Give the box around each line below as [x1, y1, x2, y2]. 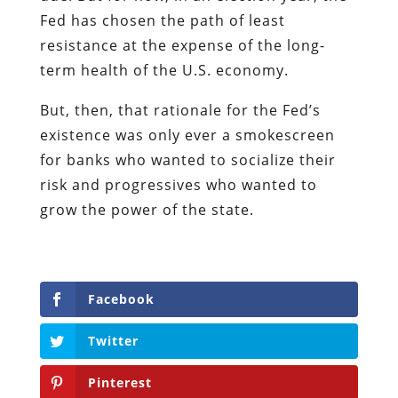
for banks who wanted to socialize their [39, 149, 336, 170]
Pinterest [87, 374, 152, 392]
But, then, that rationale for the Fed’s [39, 99, 321, 120]
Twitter [87, 331, 139, 349]
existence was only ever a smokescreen [39, 124, 335, 145]
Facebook [87, 290, 155, 307]
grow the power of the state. [39, 199, 254, 219]
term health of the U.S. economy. [39, 60, 289, 80]
